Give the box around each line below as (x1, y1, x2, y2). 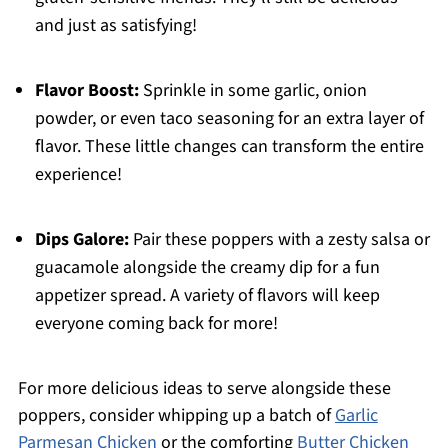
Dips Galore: (34, 227, 129, 253)
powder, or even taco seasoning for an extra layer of (34, 106, 424, 132)
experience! (34, 162, 122, 188)
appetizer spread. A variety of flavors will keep (34, 283, 380, 309)
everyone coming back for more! (34, 311, 278, 337)
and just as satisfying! (34, 13, 197, 39)
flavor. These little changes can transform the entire (34, 134, 424, 160)
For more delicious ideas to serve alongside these (17, 376, 391, 402)
